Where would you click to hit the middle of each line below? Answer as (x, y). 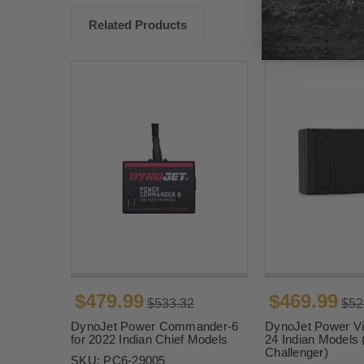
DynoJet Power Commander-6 (155, 326)
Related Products (138, 24)
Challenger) (297, 352)
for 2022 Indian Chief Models (149, 339)
